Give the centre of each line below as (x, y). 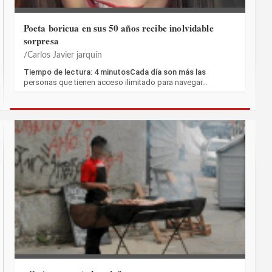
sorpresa (41, 40)
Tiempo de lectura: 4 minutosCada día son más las (114, 72)
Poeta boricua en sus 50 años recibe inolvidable (118, 28)
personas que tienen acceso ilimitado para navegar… (115, 82)
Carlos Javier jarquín (64, 55)
